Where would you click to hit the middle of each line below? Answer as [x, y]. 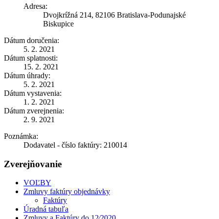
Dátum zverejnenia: [34, 110]
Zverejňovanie [33, 164]
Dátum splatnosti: [31, 58]
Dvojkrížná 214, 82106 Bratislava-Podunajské [114, 15]
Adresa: [35, 6]
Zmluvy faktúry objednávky [67, 192]
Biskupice [58, 23]
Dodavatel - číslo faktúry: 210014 [75, 145]
